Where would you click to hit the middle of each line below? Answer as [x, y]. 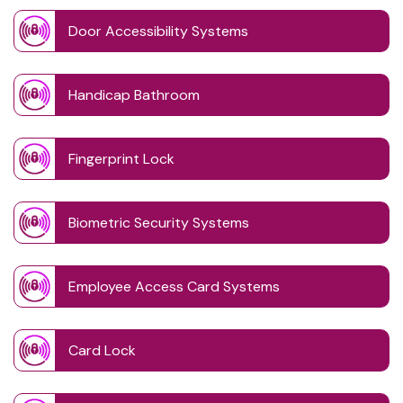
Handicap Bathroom [134, 95]
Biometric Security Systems [159, 223]
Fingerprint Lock [121, 159]
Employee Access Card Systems [174, 287]
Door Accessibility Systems [158, 31]
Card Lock [102, 351]
